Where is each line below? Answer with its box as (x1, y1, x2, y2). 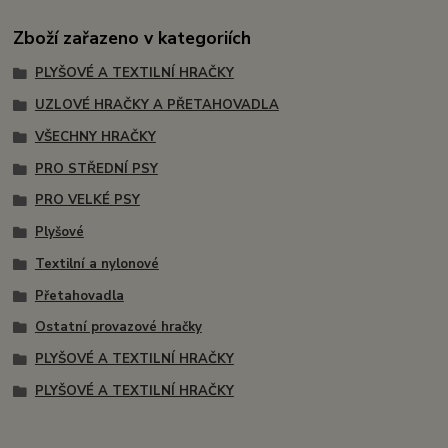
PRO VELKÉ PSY (34, 191, 140, 210)
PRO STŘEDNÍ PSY (34, 159, 158, 178)
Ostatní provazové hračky (34, 318, 202, 337)
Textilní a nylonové (34, 254, 159, 273)
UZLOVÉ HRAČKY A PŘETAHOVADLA (34, 96, 279, 115)
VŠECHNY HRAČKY (34, 127, 156, 146)
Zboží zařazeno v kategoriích (13, 26, 252, 51)
